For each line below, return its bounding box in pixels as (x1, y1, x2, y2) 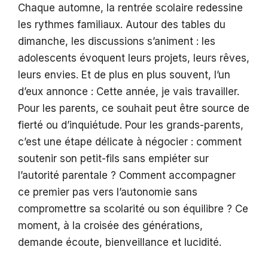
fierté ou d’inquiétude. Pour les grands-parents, (18, 119, 243, 132)
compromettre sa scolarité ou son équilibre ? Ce (18, 203, 248, 215)
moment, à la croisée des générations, (18, 220, 203, 232)
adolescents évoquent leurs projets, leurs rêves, (18, 52, 249, 65)
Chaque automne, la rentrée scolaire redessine (18, 2, 243, 14)
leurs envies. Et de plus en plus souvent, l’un (18, 69, 230, 81)
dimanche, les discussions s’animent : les (18, 35, 215, 48)
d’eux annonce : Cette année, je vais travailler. (18, 86, 239, 98)
